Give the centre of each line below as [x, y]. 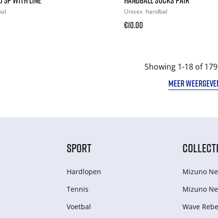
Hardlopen [84, 171]
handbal [156, 11]
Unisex [134, 11]
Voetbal [79, 206]
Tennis [77, 189]
